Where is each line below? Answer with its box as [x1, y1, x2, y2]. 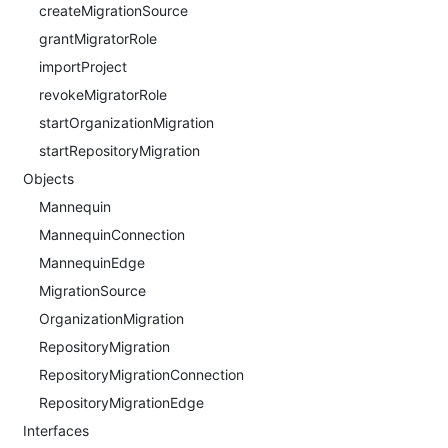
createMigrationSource [39, 2, 188, 19]
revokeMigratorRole [39, 86, 167, 103]
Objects [23, 170, 74, 187]
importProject [39, 58, 127, 75]
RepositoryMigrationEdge [39, 394, 204, 411]
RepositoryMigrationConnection [39, 366, 244, 383]
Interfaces [23, 422, 89, 439]
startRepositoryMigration [39, 142, 200, 159]
